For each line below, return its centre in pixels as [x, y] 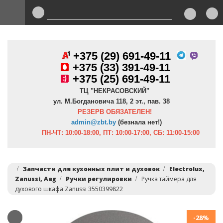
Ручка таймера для [169, 179]
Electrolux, [187, 169]
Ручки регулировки [100, 179]
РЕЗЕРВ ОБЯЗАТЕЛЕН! [114, 112]
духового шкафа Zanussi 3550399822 [69, 189]
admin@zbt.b [92, 122]
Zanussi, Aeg [36, 179]
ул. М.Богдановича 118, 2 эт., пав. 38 [111, 101]
